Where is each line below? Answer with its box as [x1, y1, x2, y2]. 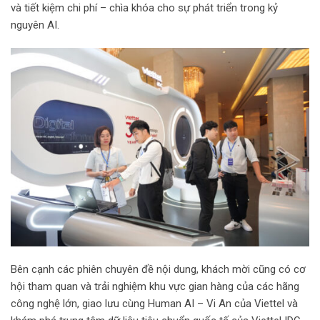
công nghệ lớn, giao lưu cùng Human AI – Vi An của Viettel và [11, 296, 298, 310]
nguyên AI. [11, 19, 59, 32]
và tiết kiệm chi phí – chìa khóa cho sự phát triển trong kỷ [11, 1, 278, 15]
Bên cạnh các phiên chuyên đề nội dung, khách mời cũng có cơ [11, 262, 306, 276]
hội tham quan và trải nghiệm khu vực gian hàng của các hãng [11, 279, 299, 293]
